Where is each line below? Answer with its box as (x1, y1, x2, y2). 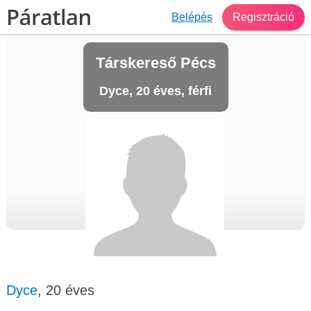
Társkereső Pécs (95, 54, 216, 72)
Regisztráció (233, 10, 294, 23)
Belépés (171, 10, 212, 23)
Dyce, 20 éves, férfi (99, 84, 212, 98)
